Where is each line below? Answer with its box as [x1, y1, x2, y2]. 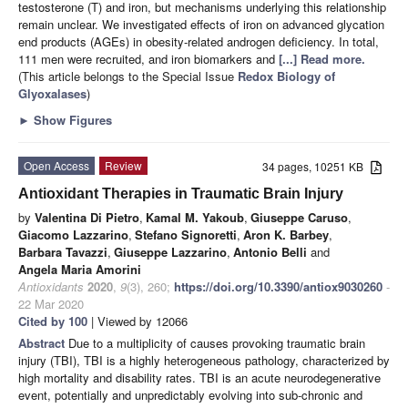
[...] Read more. [279, 49, 365, 67]
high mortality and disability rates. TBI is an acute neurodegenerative [18, 368, 381, 386]
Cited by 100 [18, 311, 87, 330]
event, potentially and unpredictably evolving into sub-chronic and [18, 385, 362, 403]
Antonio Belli [233, 242, 307, 260]
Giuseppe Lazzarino [114, 242, 227, 260]
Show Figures [30, 110, 112, 128]
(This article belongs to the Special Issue [18, 66, 238, 85]
